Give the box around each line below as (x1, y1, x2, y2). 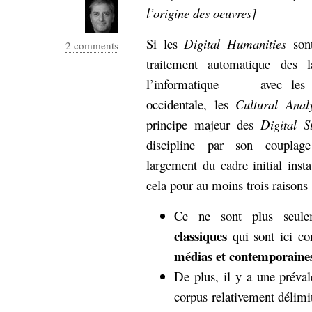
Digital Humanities (184, 35, 287, 52)
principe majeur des (146, 116, 260, 133)
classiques (174, 226, 227, 245)
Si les (146, 35, 185, 52)
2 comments (65, 38, 118, 52)
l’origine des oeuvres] (146, 4, 256, 22)
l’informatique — (146, 75, 242, 93)
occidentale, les (146, 95, 235, 113)
